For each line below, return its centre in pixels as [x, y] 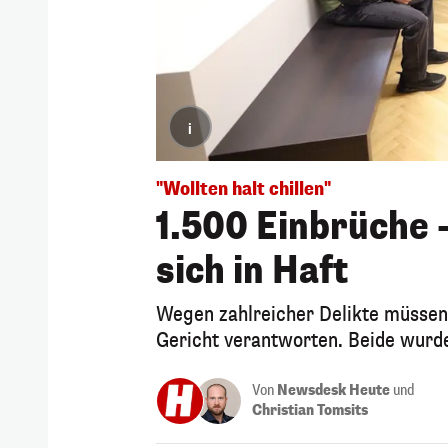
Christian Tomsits [310, 410]
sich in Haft [252, 270]
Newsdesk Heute [333, 390]
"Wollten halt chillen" [243, 188]
